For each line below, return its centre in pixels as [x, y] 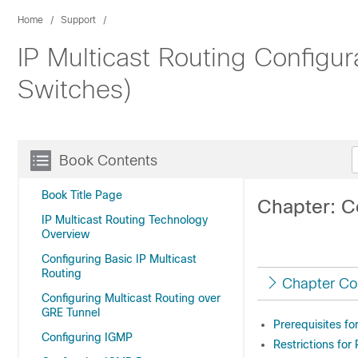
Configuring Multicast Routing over [131, 298]
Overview [66, 234]
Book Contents [108, 161]
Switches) [75, 89]
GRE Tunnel [71, 312]
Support [78, 20]
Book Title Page [82, 195]
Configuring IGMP [87, 337]
